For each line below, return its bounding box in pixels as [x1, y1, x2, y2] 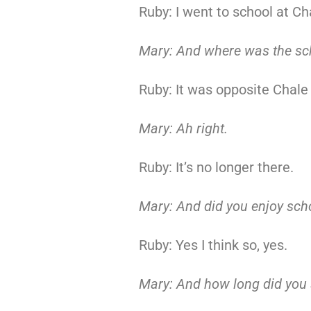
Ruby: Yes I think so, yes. [138, 237, 287, 253]
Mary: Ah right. [138, 120, 228, 137]
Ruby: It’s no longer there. [138, 159, 294, 176]
